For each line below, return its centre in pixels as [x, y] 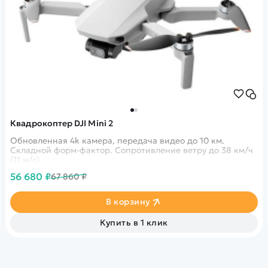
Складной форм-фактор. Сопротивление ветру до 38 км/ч [132, 150]
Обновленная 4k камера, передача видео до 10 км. [118, 140]
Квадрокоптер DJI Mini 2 [62, 123]
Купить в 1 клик [134, 222]
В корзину [128, 202]
